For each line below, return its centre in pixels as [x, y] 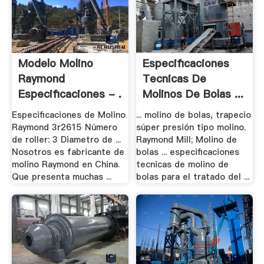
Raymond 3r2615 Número [64, 127]
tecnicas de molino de [183, 164]
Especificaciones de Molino [68, 115]
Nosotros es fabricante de [68, 152]
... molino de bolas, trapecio [194, 115]
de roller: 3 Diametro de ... [66, 139]
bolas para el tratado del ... [193, 176]
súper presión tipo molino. [191, 127]
